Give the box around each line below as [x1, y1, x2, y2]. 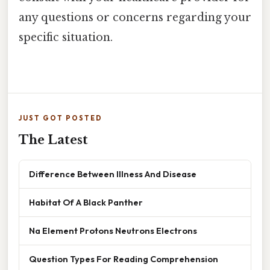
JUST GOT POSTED [19, 113, 102, 122]
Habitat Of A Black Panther [29, 196, 143, 208]
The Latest [19, 132, 88, 147]
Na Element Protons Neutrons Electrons [29, 224, 197, 236]
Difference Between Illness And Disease [29, 168, 196, 180]
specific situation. [19, 31, 113, 45]
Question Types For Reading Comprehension [29, 253, 218, 265]
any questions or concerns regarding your [19, 11, 251, 25]
